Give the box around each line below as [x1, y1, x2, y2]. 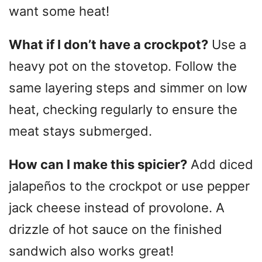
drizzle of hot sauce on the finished [9, 221, 222, 237]
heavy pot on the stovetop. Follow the [9, 58, 237, 74]
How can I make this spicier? [9, 156, 187, 172]
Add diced [187, 156, 253, 172]
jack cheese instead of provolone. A [9, 199, 225, 215]
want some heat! [9, 3, 109, 19]
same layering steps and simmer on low [9, 80, 247, 95]
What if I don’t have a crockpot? [9, 36, 208, 52]
